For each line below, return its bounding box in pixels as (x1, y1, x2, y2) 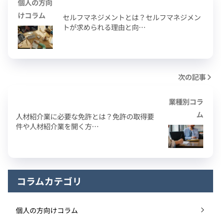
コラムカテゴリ (17, 174, 82, 188)
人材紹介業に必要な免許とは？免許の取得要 (16, 111, 154, 122)
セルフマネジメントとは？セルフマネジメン (63, 12, 201, 23)
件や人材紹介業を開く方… (16, 121, 99, 132)
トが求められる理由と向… (63, 22, 146, 33)
